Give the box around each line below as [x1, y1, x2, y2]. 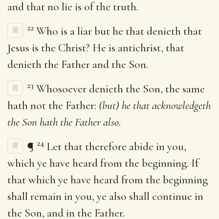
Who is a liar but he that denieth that [36, 24, 202, 38]
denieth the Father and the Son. [7, 57, 148, 71]
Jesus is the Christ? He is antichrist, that [7, 41, 184, 55]
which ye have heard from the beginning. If [7, 156, 198, 170]
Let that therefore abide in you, [46, 139, 186, 153]
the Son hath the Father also [7, 115, 119, 129]
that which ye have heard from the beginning [7, 173, 208, 187]
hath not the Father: [7, 98, 99, 112]
